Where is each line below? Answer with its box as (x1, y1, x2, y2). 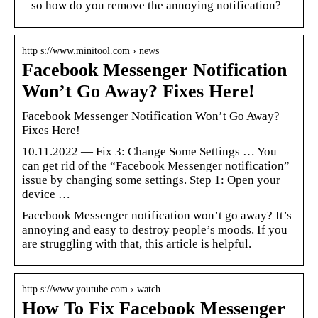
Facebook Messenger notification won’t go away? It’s (22, 208, 292, 222)
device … (22, 187, 70, 201)
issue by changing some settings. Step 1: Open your (22, 172, 280, 187)
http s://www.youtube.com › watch (22, 283, 160, 295)
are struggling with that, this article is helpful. (22, 236, 251, 251)
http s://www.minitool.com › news (22, 45, 159, 56)
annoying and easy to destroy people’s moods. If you (22, 222, 287, 236)
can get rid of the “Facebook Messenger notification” (22, 158, 290, 172)
